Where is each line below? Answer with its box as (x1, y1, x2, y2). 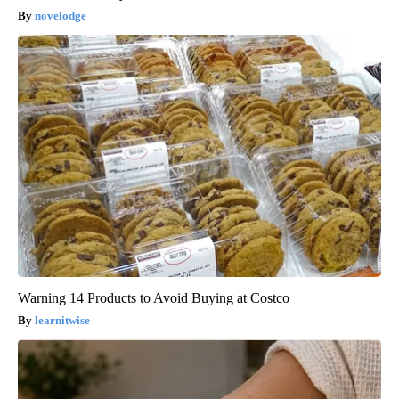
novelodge (35, 9, 86, 23)
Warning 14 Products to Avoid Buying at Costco (18, 290, 289, 306)
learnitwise (35, 313, 90, 328)
